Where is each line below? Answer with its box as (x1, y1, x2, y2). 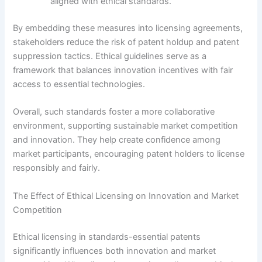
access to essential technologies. (13, 79, 146, 90)
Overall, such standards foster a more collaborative (13, 106, 215, 118)
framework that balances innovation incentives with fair (13, 65, 233, 76)
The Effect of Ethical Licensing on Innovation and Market (13, 190, 239, 201)
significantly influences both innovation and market (13, 245, 216, 256)
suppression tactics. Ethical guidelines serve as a (13, 51, 207, 62)
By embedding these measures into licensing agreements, (13, 23, 243, 34)
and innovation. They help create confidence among (13, 135, 221, 146)
